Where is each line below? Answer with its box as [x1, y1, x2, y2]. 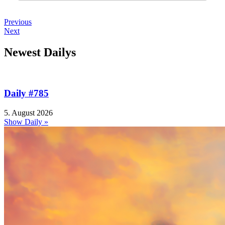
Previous [4, 18, 32, 27]
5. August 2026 [4, 108, 53, 117]
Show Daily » [4, 117, 48, 126]
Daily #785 [4, 87, 49, 98]
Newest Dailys [4, 46, 76, 59]
